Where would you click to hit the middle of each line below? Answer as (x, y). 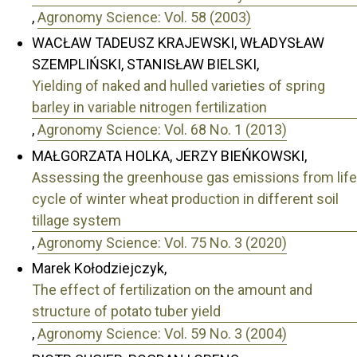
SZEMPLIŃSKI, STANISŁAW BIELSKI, (145, 65)
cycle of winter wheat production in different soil (185, 198)
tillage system (76, 220)
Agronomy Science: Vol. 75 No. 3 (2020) (162, 242)
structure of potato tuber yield (126, 312)
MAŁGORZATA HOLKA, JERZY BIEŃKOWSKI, (169, 155)
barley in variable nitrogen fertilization (149, 108)
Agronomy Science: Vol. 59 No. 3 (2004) (162, 334)
